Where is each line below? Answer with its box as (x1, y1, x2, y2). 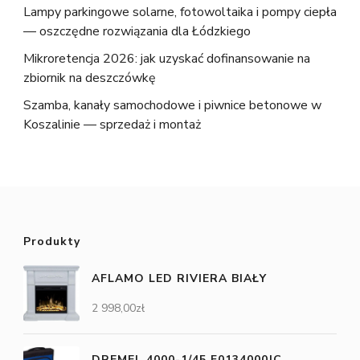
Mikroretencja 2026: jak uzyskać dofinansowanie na (23, 50, 310, 68)
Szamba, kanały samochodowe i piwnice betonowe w (23, 96, 321, 115)
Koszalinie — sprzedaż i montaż (23, 116, 201, 134)
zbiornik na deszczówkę (23, 69, 156, 88)
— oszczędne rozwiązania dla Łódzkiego (23, 22, 251, 41)
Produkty (23, 234, 80, 250)
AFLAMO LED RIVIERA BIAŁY (92, 271, 267, 287)
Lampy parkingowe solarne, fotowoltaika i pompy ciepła (23, 3, 337, 22)
